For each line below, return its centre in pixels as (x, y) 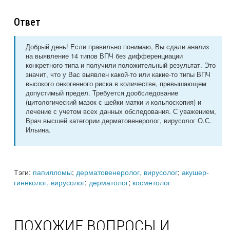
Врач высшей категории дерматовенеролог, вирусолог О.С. (119, 121)
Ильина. (38, 130)
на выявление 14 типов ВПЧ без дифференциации (104, 56)
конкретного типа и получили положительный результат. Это (121, 65)
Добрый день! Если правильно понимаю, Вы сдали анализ (117, 47)
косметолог (151, 182)
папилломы (52, 172)
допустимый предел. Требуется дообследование (102, 93)
